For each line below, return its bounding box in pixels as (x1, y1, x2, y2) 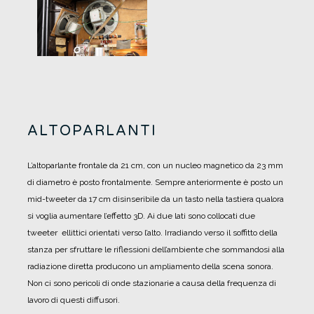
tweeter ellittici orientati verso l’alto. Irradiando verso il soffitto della (27, 228, 278, 238)
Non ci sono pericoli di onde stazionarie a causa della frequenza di (27, 278, 276, 289)
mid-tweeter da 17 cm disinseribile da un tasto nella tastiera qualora (27, 194, 284, 205)
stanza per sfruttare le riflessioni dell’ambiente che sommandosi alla (27, 245, 285, 255)
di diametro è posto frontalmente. (27, 177, 153, 188)
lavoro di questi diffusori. (27, 295, 120, 306)
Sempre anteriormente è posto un (153, 177, 283, 188)
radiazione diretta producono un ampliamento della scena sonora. (27, 261, 273, 272)
